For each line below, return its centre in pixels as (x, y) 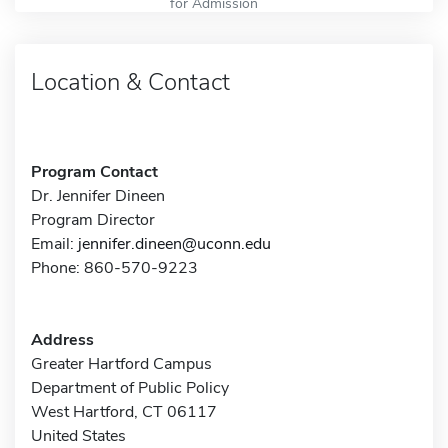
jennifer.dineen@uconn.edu (174, 243)
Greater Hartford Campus (121, 363)
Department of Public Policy (130, 387)
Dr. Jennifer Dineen (98, 195)
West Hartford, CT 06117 (124, 411)
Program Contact (94, 171)
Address (62, 339)
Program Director (93, 219)
